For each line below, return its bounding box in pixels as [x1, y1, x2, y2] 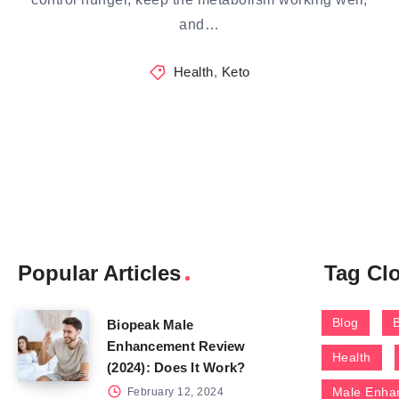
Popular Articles [18, 261, 181, 286]
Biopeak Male [107, 317, 193, 333]
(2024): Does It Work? [107, 360, 246, 376]
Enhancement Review [107, 338, 246, 354]
